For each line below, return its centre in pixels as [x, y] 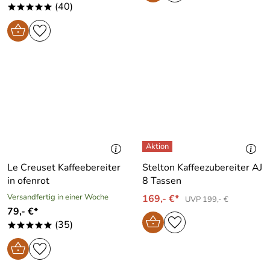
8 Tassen [162, 181]
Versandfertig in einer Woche [58, 197]
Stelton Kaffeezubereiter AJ [202, 167]
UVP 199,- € [207, 199]
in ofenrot [28, 181]
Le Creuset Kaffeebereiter [64, 167]
